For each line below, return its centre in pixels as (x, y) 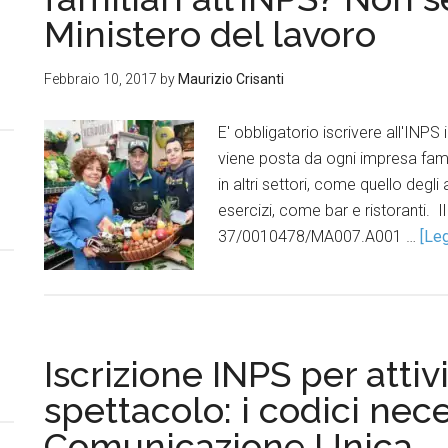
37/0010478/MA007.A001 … (319, 236)
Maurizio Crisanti (231, 79)
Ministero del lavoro (210, 34)
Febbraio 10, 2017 (100, 79)
